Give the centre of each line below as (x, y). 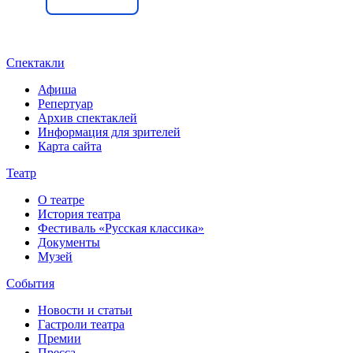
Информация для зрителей (109, 132)
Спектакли (35, 62)
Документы (69, 242)
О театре (61, 199)
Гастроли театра (81, 324)
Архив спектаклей (87, 117)
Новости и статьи (85, 310)
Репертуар (65, 103)
